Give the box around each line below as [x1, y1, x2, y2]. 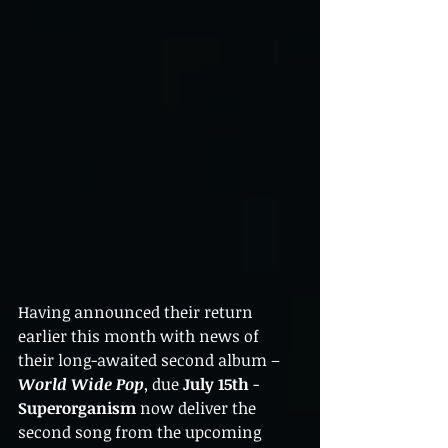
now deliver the [136, 397, 260, 419]
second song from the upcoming [18, 421, 265, 443]
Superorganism [18, 397, 136, 419]
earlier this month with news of [18, 325, 263, 347]
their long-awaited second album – [18, 349, 284, 371]
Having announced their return [18, 301, 257, 323]
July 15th [183, 373, 249, 395]
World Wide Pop [18, 373, 144, 395]
